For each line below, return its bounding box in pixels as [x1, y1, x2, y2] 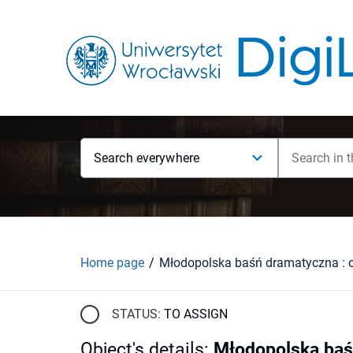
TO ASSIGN [164, 306, 228, 321]
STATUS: [112, 306, 161, 321]
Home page [80, 255, 144, 270]
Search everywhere [94, 150, 200, 165]
